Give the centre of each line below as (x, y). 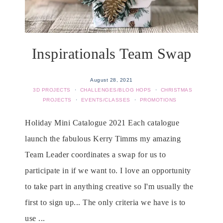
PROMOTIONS (158, 100)
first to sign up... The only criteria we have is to (105, 202)
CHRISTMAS (176, 90)
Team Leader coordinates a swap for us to (95, 155)
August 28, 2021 (111, 80)
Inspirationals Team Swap (111, 54)
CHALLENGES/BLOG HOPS (115, 90)
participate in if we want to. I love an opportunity (108, 170)
